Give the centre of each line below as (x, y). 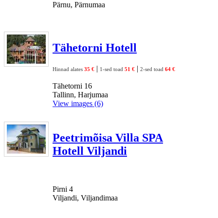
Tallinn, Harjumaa (80, 94)
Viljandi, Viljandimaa (85, 198)
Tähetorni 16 (72, 86)
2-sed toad (153, 69)
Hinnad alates (68, 69)
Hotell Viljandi (90, 151)
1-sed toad (112, 69)
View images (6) (78, 103)
